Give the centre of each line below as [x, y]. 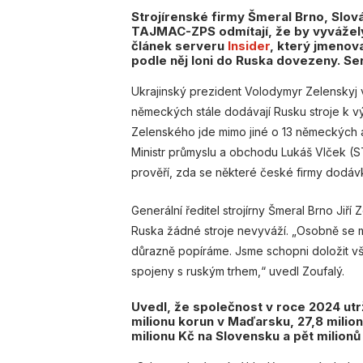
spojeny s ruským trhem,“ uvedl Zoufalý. [238, 271]
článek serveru [179, 45]
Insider [249, 45]
